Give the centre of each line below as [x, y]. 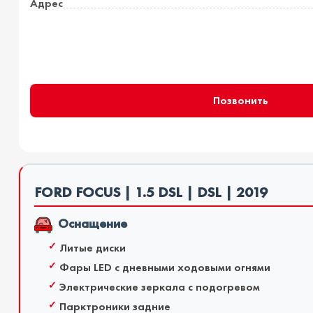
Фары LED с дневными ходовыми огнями [165, 268]
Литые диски [92, 248]
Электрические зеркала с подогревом [159, 287]
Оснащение [92, 224]
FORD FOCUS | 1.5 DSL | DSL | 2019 [151, 192]
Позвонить [241, 101]
